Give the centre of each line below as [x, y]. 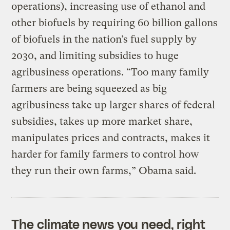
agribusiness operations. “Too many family [110, 72]
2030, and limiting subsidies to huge [95, 55]
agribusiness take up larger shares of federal [113, 105]
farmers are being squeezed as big [89, 88]
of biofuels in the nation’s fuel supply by [104, 39]
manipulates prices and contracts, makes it [111, 138]
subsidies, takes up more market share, [102, 121]
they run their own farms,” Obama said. [104, 170]
